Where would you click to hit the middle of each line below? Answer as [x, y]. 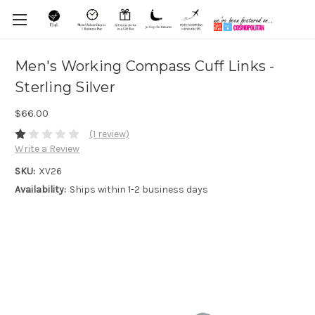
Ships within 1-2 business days [139, 190]
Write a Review [47, 149]
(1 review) [109, 134]
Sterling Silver [65, 88]
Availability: [40, 190]
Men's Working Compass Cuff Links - [145, 66]
